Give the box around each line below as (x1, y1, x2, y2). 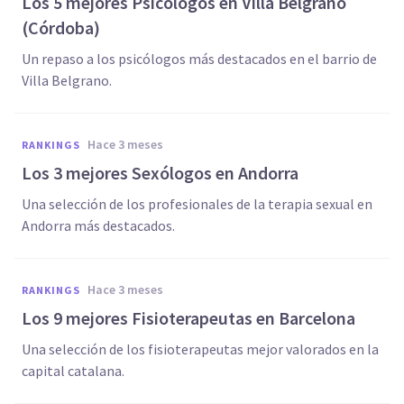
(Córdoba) (22, 16, 100, 39)
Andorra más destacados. (22, 216, 175, 234)
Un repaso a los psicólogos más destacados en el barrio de (22, 50, 377, 68)
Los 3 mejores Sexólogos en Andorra (22, 161, 298, 184)
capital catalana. (22, 362, 124, 380)
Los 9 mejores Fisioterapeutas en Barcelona (22, 307, 355, 329)
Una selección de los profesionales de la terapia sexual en (22, 195, 372, 213)
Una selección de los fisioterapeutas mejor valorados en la (22, 340, 379, 358)
